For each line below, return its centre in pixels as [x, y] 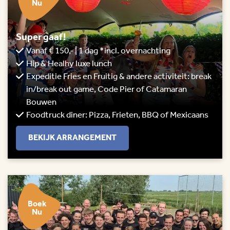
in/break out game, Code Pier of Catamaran [107, 90]
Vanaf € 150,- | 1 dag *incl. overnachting [98, 51]
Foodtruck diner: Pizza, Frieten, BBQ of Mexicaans [117, 116]
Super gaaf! [41, 38]
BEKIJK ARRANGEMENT [72, 138]
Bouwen [41, 103]
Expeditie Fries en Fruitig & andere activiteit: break [119, 77]
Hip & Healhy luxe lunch [69, 64]
